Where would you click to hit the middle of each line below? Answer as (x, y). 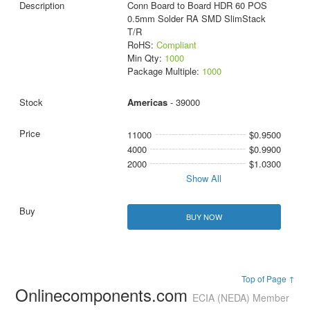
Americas (147, 102)
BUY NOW (204, 217)
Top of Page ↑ (268, 279)
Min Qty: (146, 58)
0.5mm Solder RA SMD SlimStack (196, 19)
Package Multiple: (164, 71)
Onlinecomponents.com (104, 295)
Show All (204, 179)
